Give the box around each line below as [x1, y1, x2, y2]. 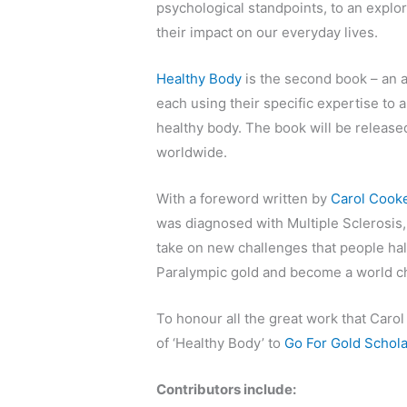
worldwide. [156, 144, 228, 162]
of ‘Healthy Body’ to [156, 334, 285, 352]
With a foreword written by [156, 190, 332, 208]
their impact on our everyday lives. [156, 24, 379, 42]
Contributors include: [156, 381, 297, 399]
